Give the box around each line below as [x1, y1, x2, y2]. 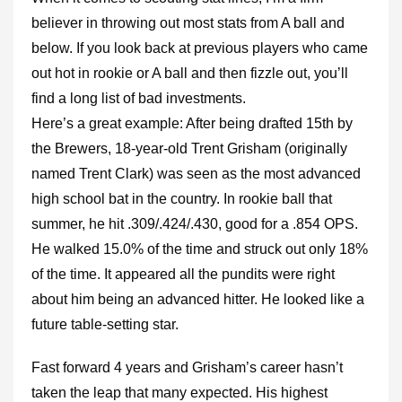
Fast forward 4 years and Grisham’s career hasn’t [31, 360, 343, 375]
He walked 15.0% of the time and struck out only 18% [31, 241, 368, 257]
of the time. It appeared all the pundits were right [31, 267, 335, 282]
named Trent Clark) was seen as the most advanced [31, 166, 361, 181]
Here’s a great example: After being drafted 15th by [31, 116, 353, 131]
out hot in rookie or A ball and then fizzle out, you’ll [31, 66, 348, 81]
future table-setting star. [31, 317, 179, 332]
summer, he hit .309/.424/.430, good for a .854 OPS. [31, 216, 358, 232]
